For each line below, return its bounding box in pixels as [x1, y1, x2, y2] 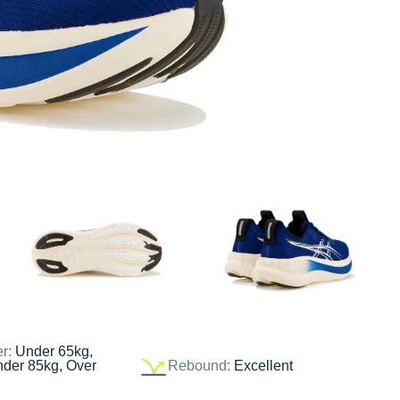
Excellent [233, 358, 293, 374]
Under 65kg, [15, 344, 94, 360]
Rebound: [167, 358, 230, 374]
